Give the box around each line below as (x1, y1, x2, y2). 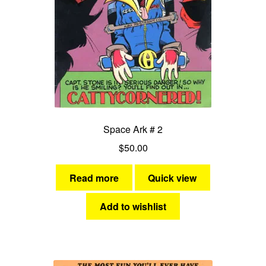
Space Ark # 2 (103, 122, 163, 136)
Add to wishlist (100, 199, 166, 214)
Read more (69, 170, 119, 185)
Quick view (148, 170, 197, 185)
